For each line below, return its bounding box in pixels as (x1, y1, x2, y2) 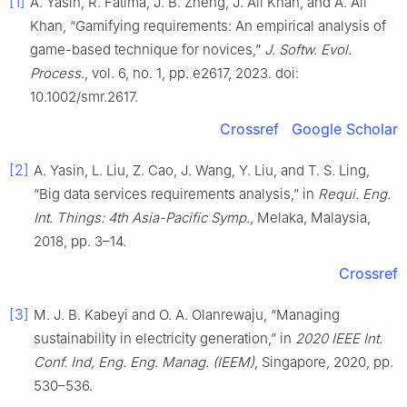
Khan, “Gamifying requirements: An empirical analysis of (30, 16, 386, 35)
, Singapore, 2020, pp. (254, 352, 393, 371)
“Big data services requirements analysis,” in (34, 184, 318, 203)
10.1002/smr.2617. (30, 87, 138, 105)
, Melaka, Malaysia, (250, 208, 371, 226)
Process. (30, 64, 84, 82)
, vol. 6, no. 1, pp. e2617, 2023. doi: (84, 64, 299, 82)
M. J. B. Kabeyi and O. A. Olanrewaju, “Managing (34, 305, 340, 323)
